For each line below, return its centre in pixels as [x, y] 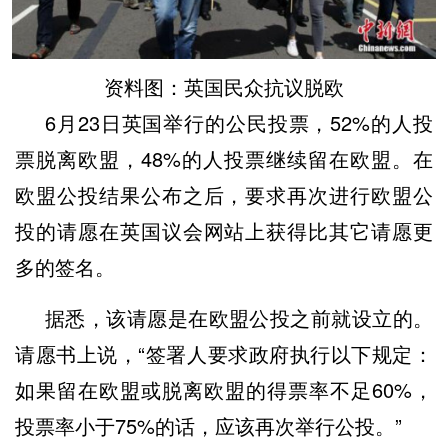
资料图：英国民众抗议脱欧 [224, 86]
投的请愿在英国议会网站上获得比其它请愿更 [224, 230]
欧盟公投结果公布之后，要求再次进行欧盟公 [224, 194]
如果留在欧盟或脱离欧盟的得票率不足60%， [224, 389]
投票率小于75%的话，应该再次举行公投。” [208, 425]
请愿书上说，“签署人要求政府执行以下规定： [224, 353]
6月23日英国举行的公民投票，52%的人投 [239, 122]
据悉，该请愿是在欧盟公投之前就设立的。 [239, 317]
